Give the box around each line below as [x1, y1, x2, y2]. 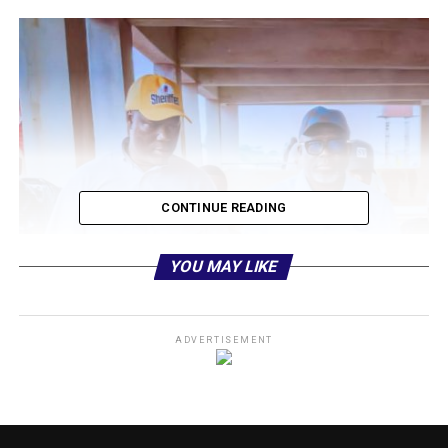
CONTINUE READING [161, 200, 287, 215]
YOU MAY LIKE [168, 257, 281, 276]
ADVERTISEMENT [174, 335, 274, 345]
